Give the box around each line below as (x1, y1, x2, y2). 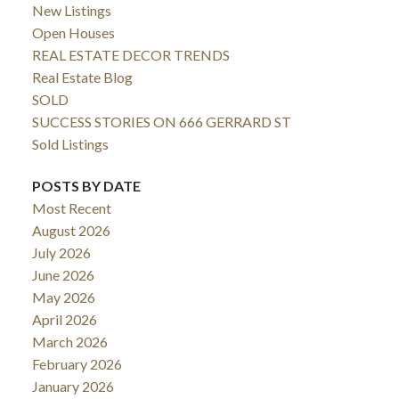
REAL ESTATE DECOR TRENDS (31, 45, 230, 63)
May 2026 (31, 288, 95, 305)
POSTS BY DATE (31, 176, 141, 194)
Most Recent (31, 199, 111, 216)
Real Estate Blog (31, 68, 133, 85)
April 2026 (31, 310, 97, 328)
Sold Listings (31, 134, 109, 152)
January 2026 (31, 377, 114, 395)
